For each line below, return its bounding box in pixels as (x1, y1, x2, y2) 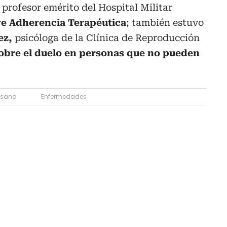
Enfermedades (41, 92, 87, 101)
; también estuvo (126, 17, 204, 28)
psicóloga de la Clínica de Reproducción (12, 32, 200, 44)
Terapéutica (68, 17, 126, 28)
